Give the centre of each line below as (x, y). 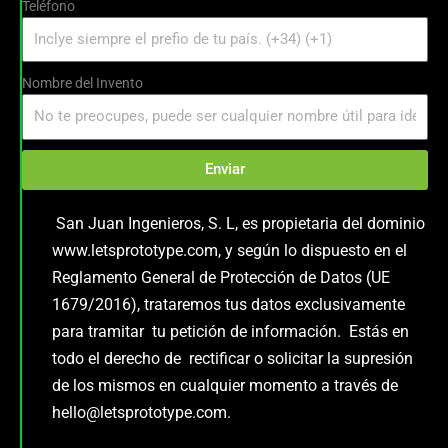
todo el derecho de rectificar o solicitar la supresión (232, 358)
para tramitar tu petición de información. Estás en (230, 331)
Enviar (225, 169)
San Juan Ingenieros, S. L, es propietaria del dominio (238, 223)
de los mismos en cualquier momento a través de (225, 385)
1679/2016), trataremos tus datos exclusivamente (228, 304)
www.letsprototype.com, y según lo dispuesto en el (229, 250)
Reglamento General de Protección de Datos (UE (221, 277)
